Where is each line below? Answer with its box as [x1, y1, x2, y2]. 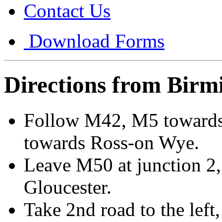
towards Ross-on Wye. [24, 131, 199, 153]
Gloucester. [24, 176, 111, 198]
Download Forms [24, 30, 165, 52]
